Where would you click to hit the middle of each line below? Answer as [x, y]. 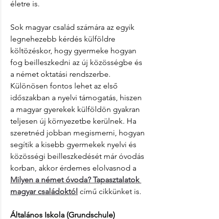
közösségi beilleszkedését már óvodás [78, 156]
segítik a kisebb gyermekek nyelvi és [74, 145]
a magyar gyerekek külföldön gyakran [76, 109]
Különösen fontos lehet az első [65, 86]
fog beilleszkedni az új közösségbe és [77, 63]
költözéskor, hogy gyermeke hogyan [74, 51]
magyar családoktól [44, 192]
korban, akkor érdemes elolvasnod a [74, 168]
